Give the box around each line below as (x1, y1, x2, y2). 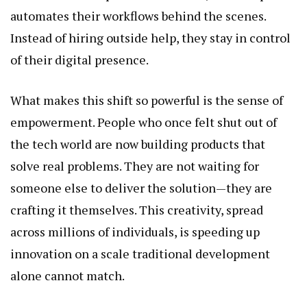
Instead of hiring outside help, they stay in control (10, 29, 291, 46)
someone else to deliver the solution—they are (10, 179, 272, 196)
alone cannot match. (10, 267, 125, 284)
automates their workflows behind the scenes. (10, 7, 266, 24)
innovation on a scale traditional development (10, 245, 270, 262)
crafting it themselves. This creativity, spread (10, 201, 263, 218)
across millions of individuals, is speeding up (10, 223, 260, 240)
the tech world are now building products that (10, 135, 265, 152)
